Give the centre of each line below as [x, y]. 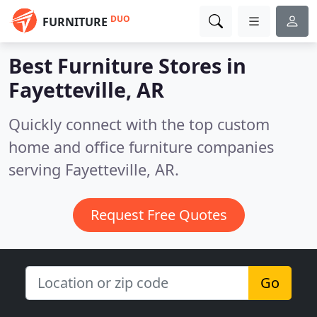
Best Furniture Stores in [127, 65]
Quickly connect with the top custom [139, 124]
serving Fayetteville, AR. [94, 169]
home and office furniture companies [141, 147]
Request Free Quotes [158, 215]
